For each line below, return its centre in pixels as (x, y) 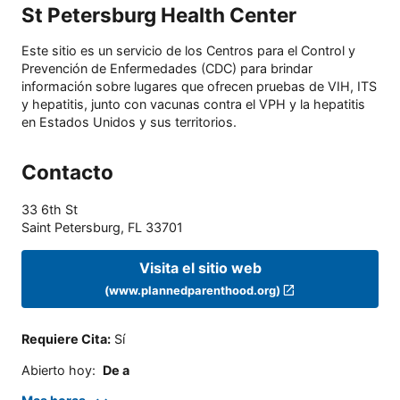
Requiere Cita (64, 339)
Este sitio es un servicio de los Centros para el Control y (188, 51)
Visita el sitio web (200, 267)
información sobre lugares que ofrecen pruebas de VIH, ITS (199, 87)
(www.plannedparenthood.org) (192, 290)
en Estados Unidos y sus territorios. (129, 122)
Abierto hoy (57, 370)
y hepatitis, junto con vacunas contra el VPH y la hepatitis (193, 104)
